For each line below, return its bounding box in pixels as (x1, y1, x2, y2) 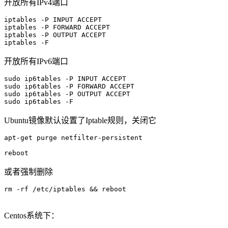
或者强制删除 (4, 167, 53, 177)
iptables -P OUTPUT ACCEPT (4, 31, 106, 39)
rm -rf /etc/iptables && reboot (4, 185, 126, 193)
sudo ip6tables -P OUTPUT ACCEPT (4, 90, 130, 98)
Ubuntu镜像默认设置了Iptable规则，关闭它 (4, 116, 156, 125)
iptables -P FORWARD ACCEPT (4, 23, 110, 32)
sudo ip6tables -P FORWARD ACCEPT (4, 82, 134, 91)
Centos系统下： (4, 211, 59, 220)
